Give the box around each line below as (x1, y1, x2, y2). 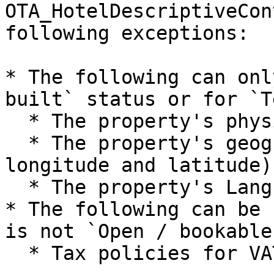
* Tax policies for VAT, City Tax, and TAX (5, 242, 28, 264)
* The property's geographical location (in (5, 132, 28, 154)
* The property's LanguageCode (5, 176, 28, 198)
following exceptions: (5, 22, 249, 44)
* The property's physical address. (5, 110, 28, 132)
